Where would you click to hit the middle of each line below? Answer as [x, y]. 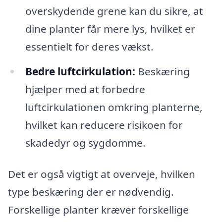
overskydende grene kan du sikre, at [114, 11]
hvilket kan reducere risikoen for [104, 125]
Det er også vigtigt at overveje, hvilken [102, 174]
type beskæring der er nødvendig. [91, 192]
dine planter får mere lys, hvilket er [110, 28]
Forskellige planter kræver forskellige [98, 210]
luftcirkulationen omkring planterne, [114, 107]
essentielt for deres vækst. [89, 46]
